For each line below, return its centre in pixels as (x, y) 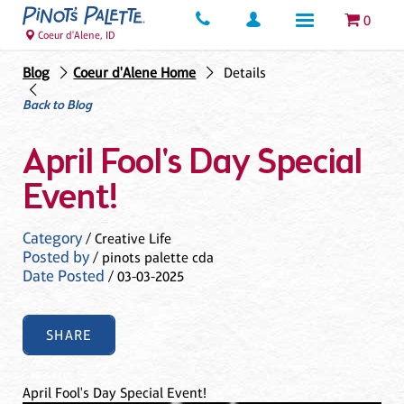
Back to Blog (57, 106)
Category (52, 238)
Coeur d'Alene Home (135, 73)
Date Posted (64, 275)
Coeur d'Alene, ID (76, 35)
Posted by (56, 257)
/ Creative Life (127, 238)
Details (244, 73)
